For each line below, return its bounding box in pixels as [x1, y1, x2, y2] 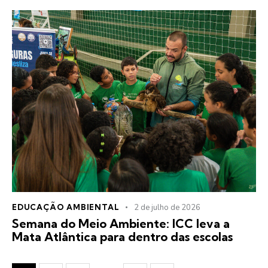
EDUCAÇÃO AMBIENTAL [12, 202, 120, 212]
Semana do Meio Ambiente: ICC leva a [12, 216, 230, 232]
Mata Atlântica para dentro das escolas [12, 229, 233, 245]
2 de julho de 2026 [134, 202, 201, 214]
